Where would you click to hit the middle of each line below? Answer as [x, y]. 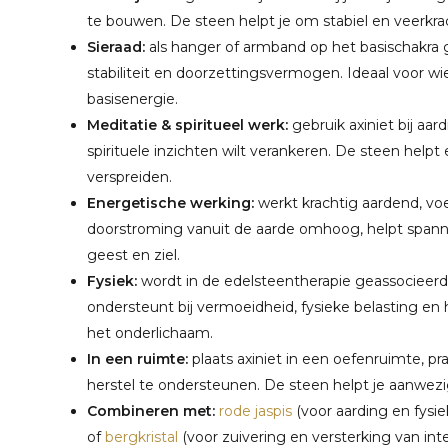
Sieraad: [116, 47]
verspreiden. [129, 177]
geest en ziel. [133, 255]
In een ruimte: [137, 359]
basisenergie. [132, 99]
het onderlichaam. [150, 333]
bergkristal [141, 437]
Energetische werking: [170, 203]
